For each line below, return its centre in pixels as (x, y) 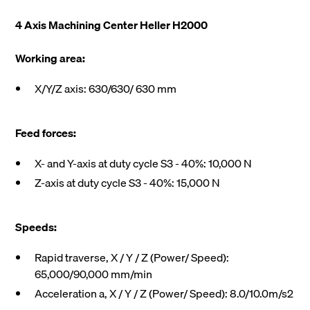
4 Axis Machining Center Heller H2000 (112, 25)
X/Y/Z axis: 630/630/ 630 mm (106, 89)
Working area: (51, 58)
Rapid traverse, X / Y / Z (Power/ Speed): (132, 258)
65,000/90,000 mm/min (94, 274)
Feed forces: (46, 133)
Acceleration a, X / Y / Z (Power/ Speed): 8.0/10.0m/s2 (164, 294)
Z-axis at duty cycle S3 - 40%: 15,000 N (128, 183)
